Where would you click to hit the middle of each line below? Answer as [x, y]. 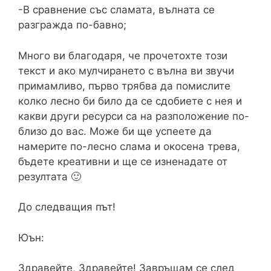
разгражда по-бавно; [72, 25]
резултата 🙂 [50, 176]
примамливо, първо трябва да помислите [124, 86]
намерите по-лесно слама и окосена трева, [129, 146]
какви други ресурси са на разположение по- [134, 116]
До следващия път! [67, 207]
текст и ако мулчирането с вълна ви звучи [126, 70]
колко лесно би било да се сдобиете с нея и [130, 101]
